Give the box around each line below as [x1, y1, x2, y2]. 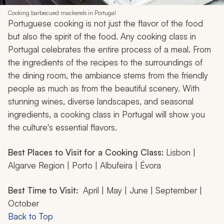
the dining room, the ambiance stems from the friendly [8, 69, 208, 80]
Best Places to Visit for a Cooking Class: [8, 146, 163, 157]
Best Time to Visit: [8, 184, 83, 195]
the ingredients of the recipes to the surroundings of [8, 56, 202, 67]
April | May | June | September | [83, 184, 202, 195]
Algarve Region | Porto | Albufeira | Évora [8, 159, 161, 170]
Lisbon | [163, 146, 195, 157]
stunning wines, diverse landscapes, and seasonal [8, 95, 193, 106]
